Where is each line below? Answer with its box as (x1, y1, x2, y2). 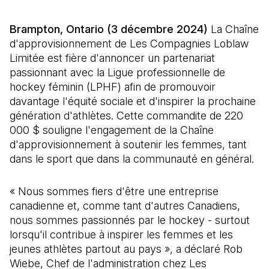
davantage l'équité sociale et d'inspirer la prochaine (10, 95, 256, 107)
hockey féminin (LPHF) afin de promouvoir (10, 80, 216, 93)
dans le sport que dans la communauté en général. (10, 153, 254, 165)
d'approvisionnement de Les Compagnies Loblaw (10, 37, 249, 50)
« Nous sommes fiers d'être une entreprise (10, 185, 219, 198)
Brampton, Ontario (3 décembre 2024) (10, 23, 211, 35)
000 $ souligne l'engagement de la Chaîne (10, 124, 214, 136)
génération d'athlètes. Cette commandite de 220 (10, 109, 243, 122)
